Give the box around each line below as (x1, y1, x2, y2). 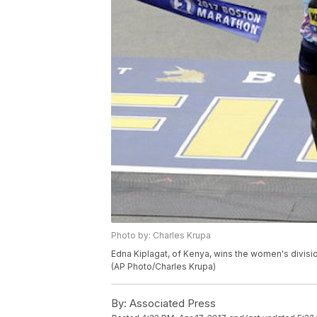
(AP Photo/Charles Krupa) (111, 261, 216, 272)
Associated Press (127, 296, 216, 311)
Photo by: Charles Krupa (111, 230, 211, 241)
